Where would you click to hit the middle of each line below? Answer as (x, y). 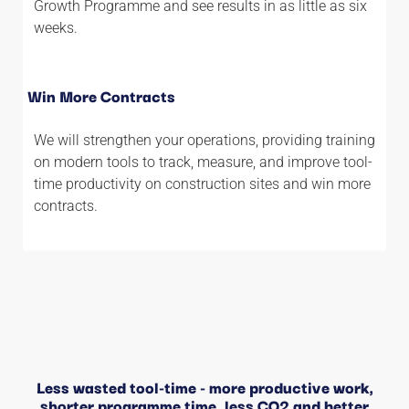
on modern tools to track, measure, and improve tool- (203, 162)
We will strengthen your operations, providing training (204, 140)
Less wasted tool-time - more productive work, (204, 387)
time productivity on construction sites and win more (202, 184)
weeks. (56, 27)
